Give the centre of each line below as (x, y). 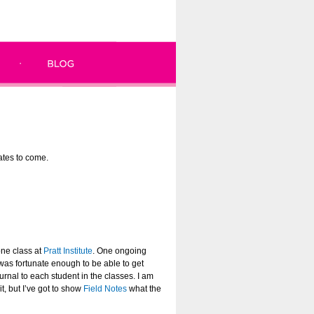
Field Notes (105, 288)
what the (144, 288)
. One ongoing (120, 251)
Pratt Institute (68, 251)
